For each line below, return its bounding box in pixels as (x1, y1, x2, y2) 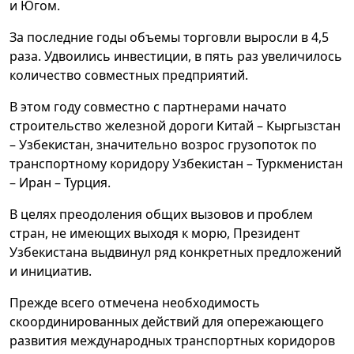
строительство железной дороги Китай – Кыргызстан (9, 116, 341, 134)
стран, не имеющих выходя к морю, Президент (9, 224, 300, 242)
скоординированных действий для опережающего (9, 312, 324, 330)
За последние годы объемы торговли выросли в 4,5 (9, 28, 329, 46)
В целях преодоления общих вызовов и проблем (9, 205, 313, 223)
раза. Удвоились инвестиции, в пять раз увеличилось (9, 47, 342, 65)
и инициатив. (9, 262, 92, 280)
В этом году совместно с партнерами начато (9, 97, 287, 115)
